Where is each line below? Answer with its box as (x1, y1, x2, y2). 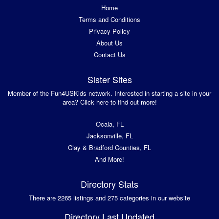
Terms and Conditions (79, 15, 140, 24)
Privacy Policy (89, 26, 130, 36)
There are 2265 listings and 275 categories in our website (29, 193, 190, 203)
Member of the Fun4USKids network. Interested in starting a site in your (8, 88, 211, 98)
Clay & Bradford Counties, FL (68, 143, 151, 153)
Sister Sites (87, 73, 132, 86)
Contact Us (93, 50, 126, 60)
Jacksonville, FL (86, 131, 133, 141)
